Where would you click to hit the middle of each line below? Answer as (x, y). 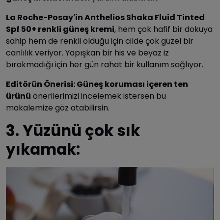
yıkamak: (43, 149)
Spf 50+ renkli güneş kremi (60, 29)
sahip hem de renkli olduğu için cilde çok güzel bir (100, 41)
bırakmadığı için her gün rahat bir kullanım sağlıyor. (105, 64)
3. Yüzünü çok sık (73, 131)
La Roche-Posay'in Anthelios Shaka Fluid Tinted (105, 17)
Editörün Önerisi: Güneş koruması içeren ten (97, 84)
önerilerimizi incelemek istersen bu (98, 96)
